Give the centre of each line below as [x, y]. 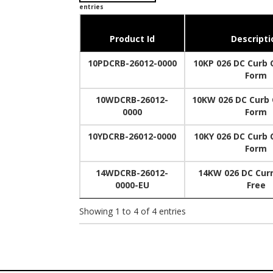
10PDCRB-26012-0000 [132, 63]
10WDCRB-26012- [132, 100]
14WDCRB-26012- [132, 173]
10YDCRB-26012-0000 [132, 136]
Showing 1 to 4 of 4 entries [132, 211]
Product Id [132, 39]
